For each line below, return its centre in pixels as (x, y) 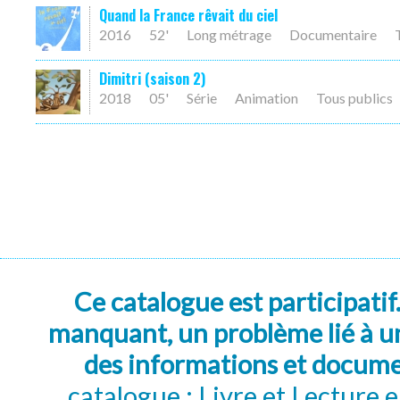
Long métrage (229, 34)
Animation (267, 98)
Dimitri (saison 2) (152, 79)
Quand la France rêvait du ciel (188, 15)
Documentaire (333, 34)
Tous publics (354, 98)
